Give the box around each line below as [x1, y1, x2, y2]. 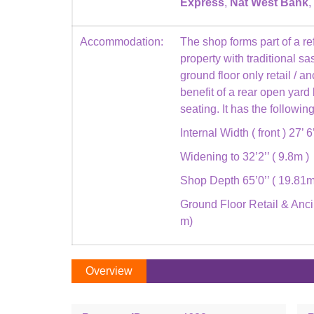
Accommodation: [80, 36, 163, 48]
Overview [86, 265, 132, 277]
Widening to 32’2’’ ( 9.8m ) [180, 151, 309, 163]
